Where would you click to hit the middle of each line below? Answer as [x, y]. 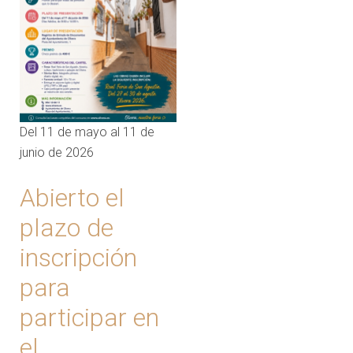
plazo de [67, 227]
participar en [89, 317]
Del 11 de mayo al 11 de [87, 132]
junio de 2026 [57, 152]
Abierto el [72, 197]
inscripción [78, 257]
